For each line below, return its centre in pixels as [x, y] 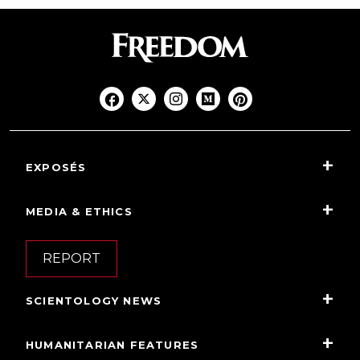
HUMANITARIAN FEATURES [112, 345]
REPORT [72, 259]
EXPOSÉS [56, 168]
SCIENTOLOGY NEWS [94, 301]
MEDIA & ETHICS [79, 212]
